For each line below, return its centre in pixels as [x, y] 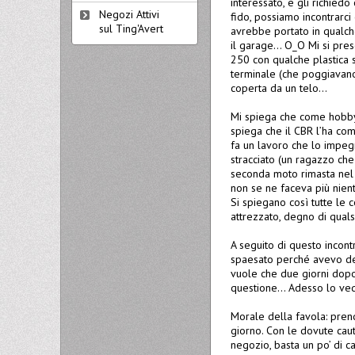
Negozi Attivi [129, 14]
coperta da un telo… [279, 88]
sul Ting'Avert [131, 29]
